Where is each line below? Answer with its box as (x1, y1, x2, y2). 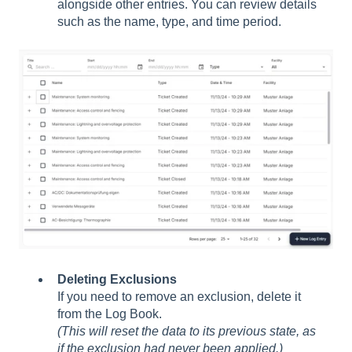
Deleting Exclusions (57, 273, 177, 287)
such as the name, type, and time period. (57, 15, 281, 29)
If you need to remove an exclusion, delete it (57, 290, 301, 304)
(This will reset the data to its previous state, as (57, 324, 316, 339)
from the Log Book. (57, 307, 162, 321)
